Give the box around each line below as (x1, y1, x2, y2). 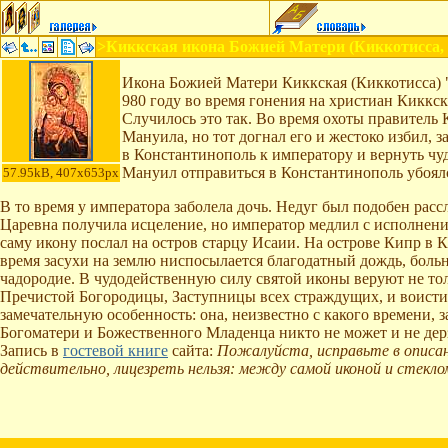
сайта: (168, 342, 217, 359)
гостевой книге (63, 342, 168, 359)
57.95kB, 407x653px (3, 165, 119, 180)
